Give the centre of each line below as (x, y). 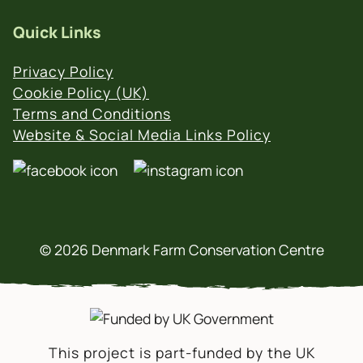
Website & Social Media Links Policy (142, 135)
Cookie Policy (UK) (81, 93)
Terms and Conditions (92, 114)
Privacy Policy (63, 72)
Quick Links (57, 32)
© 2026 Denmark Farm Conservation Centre (181, 250)
